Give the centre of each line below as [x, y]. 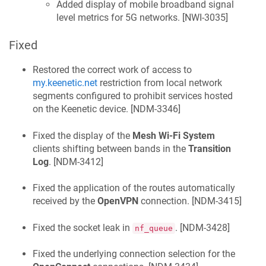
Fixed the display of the [83, 135]
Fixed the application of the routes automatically [134, 188]
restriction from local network [160, 83]
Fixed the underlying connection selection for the [134, 254]
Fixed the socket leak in [83, 227]
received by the [65, 201]
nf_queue [154, 228]
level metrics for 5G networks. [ [121, 18]
